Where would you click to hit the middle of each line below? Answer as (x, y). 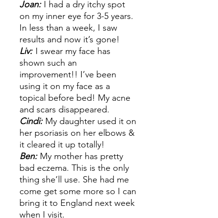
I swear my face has (73, 51)
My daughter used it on (91, 121)
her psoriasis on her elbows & (77, 133)
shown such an (48, 63)
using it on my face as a (65, 86)
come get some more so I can (78, 191)
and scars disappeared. (64, 109)
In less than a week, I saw (68, 28)
